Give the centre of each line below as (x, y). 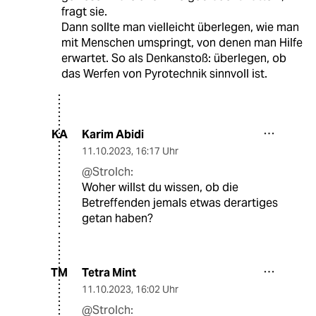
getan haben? (117, 218)
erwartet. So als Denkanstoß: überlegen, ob (174, 58)
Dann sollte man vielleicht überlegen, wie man (180, 27)
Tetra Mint (109, 272)
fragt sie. (84, 11)
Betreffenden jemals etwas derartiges (180, 202)
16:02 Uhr (157, 289)
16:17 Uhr (157, 151)
